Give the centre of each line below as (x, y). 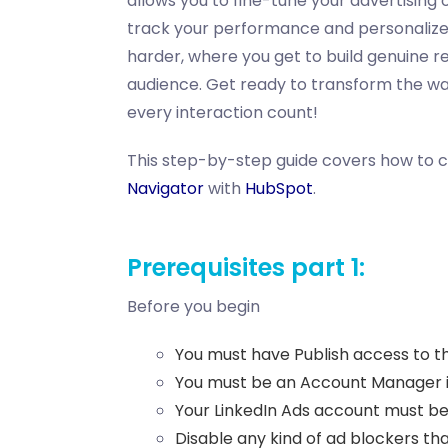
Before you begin (193, 307)
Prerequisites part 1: (246, 268)
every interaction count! (222, 113)
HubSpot (279, 189)
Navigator (165, 189)
